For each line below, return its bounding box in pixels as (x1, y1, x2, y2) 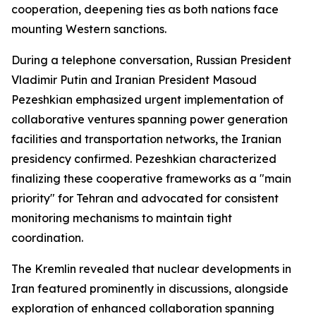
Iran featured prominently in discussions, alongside (11, 281, 288, 296)
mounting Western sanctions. (11, 22, 166, 36)
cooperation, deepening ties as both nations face (11, 2, 279, 16)
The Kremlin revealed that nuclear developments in (11, 262, 291, 276)
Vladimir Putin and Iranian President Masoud (11, 73, 257, 87)
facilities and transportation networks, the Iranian (11, 132, 281, 146)
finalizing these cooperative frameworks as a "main (11, 171, 291, 186)
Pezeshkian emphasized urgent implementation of (11, 92, 284, 107)
